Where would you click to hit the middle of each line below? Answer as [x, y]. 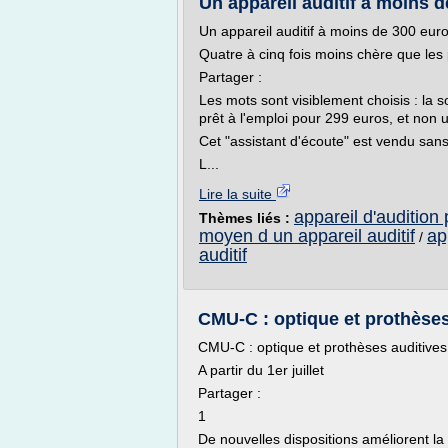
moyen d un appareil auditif [307, 236]
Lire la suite [237, 194]
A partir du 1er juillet [261, 370]
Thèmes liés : [246, 218]
